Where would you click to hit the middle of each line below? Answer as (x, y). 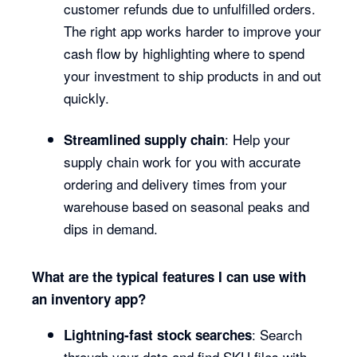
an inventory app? (89, 299)
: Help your (258, 139)
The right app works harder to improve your (193, 31)
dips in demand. (111, 228)
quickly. (87, 98)
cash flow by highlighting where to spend (184, 53)
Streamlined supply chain (145, 139)
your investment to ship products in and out (193, 75)
